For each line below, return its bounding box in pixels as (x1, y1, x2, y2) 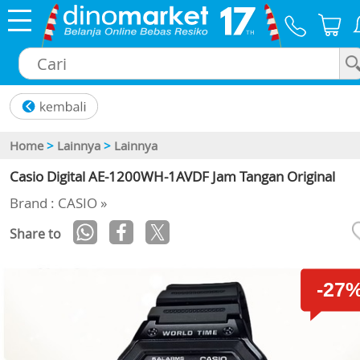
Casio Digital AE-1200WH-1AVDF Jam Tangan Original (10, 167, 335, 186)
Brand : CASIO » (10, 194, 107, 213)
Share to (10, 225, 61, 243)
